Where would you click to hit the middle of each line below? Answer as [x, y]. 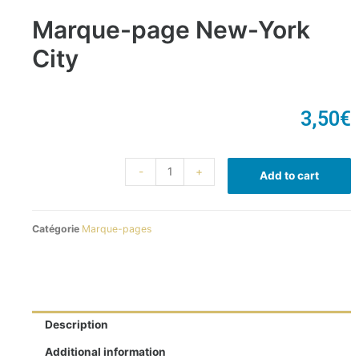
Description [77, 324]
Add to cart [289, 175]
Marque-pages [117, 228]
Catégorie [56, 228]
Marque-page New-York [171, 29]
